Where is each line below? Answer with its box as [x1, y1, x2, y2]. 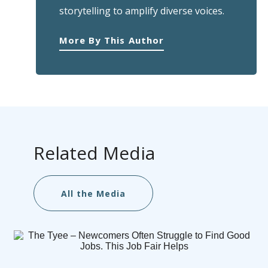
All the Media [60, 187, 126, 199]
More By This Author [59, 34, 165, 47]
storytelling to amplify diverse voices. [59, 4, 224, 18]
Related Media [33, 141, 155, 166]
